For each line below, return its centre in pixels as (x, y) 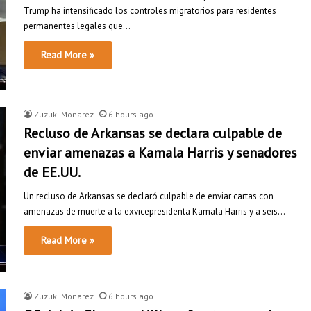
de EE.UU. (52, 172)
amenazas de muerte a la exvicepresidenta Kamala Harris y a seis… (154, 211)
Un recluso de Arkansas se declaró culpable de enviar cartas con (149, 196)
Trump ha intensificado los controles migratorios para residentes (150, 10)
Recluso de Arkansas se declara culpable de (153, 133)
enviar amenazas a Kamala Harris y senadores (160, 152)
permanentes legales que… (77, 26)
